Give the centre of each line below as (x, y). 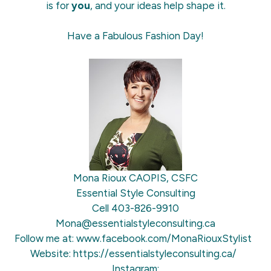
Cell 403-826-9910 (135, 208)
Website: (51, 253)
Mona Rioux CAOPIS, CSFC (135, 178)
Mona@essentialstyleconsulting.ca (135, 223)
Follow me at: (45, 238)
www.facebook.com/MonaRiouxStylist (165, 238)
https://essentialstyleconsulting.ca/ (156, 253)
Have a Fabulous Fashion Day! (135, 36)
